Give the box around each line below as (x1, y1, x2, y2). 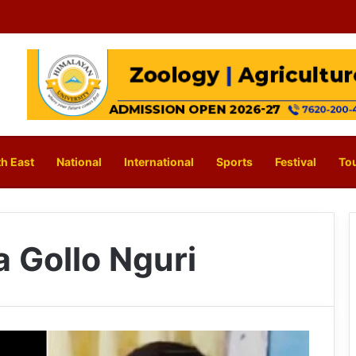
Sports (216, 155, 253, 169)
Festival (275, 155, 316, 169)
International (124, 155, 194, 169)
